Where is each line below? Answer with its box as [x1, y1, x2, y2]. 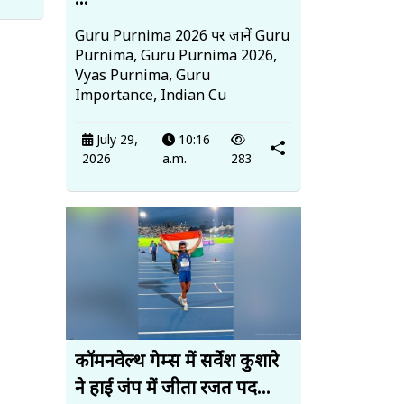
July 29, [93, 133, 138, 151]
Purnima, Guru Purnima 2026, [75, 48, 277, 68]
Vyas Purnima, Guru [75, 68, 210, 87]
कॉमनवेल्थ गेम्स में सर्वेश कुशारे [75, 350, 279, 374]
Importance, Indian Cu [75, 87, 226, 107]
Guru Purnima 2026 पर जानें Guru [75, 28, 289, 48]
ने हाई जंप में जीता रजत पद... [75, 377, 271, 401]
